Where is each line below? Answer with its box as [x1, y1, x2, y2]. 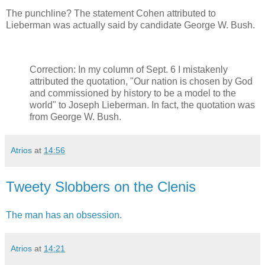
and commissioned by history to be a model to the [30, 88, 236, 99]
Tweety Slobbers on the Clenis [6, 179, 196, 195]
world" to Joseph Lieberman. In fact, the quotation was [30, 100, 255, 111]
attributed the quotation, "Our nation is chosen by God [30, 76, 253, 87]
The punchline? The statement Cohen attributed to [6, 8, 216, 18]
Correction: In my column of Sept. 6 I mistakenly [30, 64, 228, 75]
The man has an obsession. [6, 210, 122, 221]
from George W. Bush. [30, 112, 121, 122]
